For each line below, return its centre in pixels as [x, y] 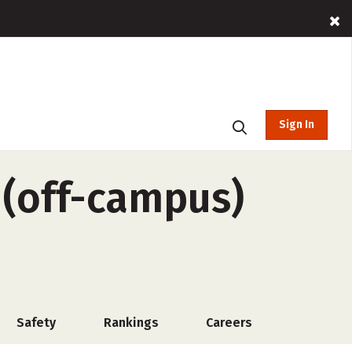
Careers [229, 323]
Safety [36, 323]
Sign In [297, 125]
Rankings [131, 323]
